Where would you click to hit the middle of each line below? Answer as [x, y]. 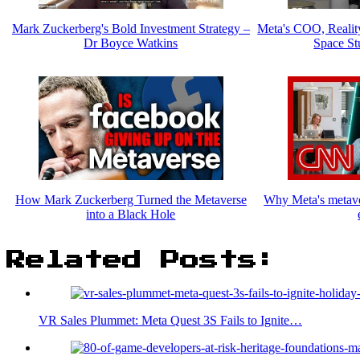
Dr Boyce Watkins [131, 43]
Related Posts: [141, 261]
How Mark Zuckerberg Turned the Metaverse [131, 200]
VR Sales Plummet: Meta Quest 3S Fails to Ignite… [170, 321]
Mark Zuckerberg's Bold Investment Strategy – [131, 28]
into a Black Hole [131, 215]
